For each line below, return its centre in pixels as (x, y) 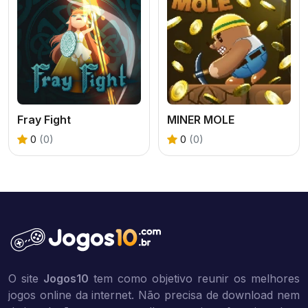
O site (26, 278)
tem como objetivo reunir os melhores (194, 278)
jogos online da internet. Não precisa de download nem (154, 295)
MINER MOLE (201, 120)
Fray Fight (44, 120)
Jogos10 (66, 278)
